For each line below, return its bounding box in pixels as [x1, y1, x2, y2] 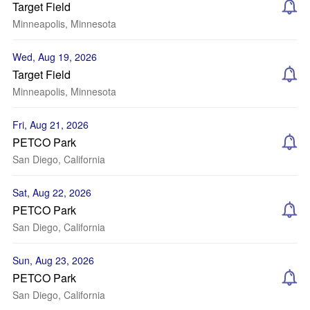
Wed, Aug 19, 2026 [12, 50, 97, 64]
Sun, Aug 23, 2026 [12, 253, 94, 267]
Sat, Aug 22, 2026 [12, 185, 91, 199]
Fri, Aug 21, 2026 [12, 118, 89, 131]
